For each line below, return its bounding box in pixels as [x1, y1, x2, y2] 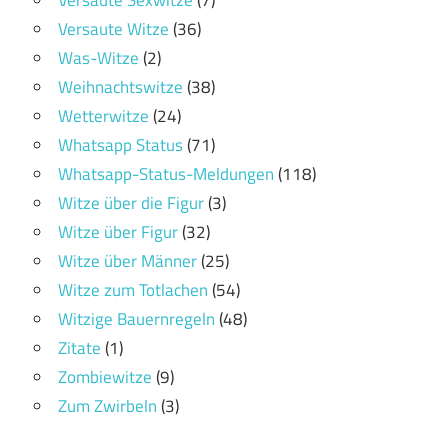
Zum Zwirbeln [58, 392, 157, 419]
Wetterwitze [58, 102, 149, 129]
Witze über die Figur [58, 189, 204, 216]
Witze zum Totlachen [58, 276, 208, 303]
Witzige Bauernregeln [58, 305, 215, 332]
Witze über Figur [58, 218, 178, 245]
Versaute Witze [58, 15, 169, 42]
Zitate [58, 334, 101, 361]
